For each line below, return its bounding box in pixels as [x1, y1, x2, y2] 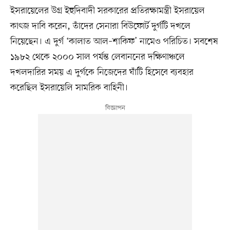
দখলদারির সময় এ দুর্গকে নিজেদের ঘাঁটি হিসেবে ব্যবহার [10, 66, 194, 79]
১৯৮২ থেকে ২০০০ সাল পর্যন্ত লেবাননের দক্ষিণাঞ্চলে [10, 50, 185, 63]
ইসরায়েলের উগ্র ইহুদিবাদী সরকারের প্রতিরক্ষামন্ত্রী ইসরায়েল [10, 4, 205, 17]
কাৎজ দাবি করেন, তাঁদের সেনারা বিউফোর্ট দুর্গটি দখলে [10, 20, 190, 32]
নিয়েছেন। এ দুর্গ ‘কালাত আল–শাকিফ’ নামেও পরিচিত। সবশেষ [10, 35, 218, 48]
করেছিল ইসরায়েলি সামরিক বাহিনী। [10, 81, 128, 94]
